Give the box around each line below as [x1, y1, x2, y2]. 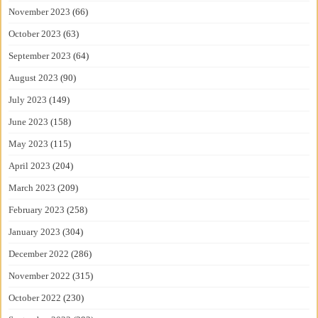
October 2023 [9, 28, 62, 39]
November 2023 [9, 6, 71, 17]
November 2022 [9, 270, 71, 281]
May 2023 [9, 138, 49, 149]
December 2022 [9, 248, 70, 259]
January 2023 [9, 226, 61, 237]
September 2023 [9, 50, 72, 61]
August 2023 [9, 72, 59, 83]
